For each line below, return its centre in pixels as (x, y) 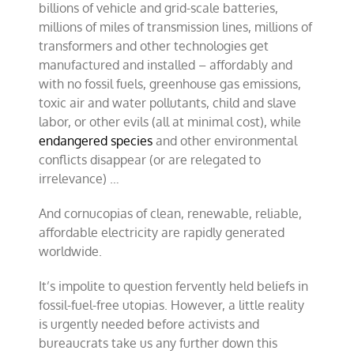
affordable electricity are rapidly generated (162, 232)
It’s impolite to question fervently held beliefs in (174, 286)
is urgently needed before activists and (149, 324)
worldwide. (71, 251)
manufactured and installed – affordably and (166, 64)
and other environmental (225, 140)
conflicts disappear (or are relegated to (150, 159)
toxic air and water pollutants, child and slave (168, 102)
